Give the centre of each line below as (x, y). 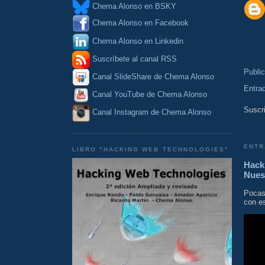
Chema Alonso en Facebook (140, 23)
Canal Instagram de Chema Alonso (152, 112)
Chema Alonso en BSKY (133, 7)
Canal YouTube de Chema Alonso (150, 95)
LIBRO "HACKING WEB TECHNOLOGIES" (151, 149)
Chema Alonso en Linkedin (137, 41)
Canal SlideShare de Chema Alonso (153, 77)
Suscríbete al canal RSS (135, 59)
